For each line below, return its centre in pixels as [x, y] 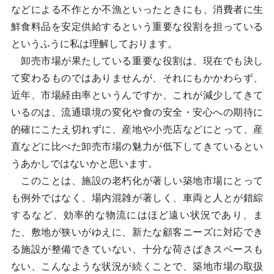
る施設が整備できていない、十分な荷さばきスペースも [137, 249]
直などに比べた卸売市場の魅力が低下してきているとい [137, 146]
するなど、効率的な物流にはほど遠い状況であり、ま [137, 215]
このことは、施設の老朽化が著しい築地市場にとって [137, 181]
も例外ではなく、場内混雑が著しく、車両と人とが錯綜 [137, 198]
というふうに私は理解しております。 [94, 44]
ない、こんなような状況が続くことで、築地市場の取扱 [137, 266]
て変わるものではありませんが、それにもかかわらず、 [137, 78]
